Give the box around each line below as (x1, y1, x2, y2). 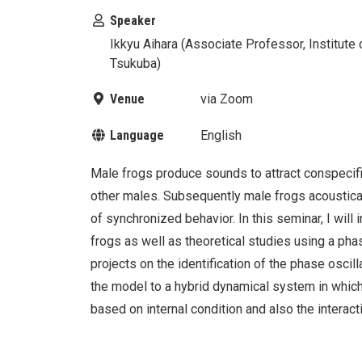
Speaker (107, 12, 156, 28)
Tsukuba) (110, 55, 161, 71)
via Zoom (200, 91, 253, 107)
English (200, 128, 242, 144)
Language (107, 128, 164, 144)
